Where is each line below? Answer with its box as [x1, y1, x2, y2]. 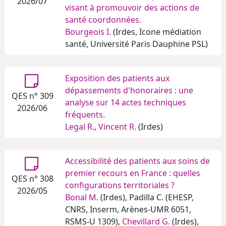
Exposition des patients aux [65, 73, 169, 84]
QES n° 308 [11, 173, 53, 185]
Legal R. [65, 121, 94, 133]
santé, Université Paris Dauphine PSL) [65, 38, 208, 50]
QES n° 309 [11, 90, 53, 102]
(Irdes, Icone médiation [111, 26, 201, 38]
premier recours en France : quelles [65, 167, 200, 179]
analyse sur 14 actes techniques [65, 97, 186, 108]
